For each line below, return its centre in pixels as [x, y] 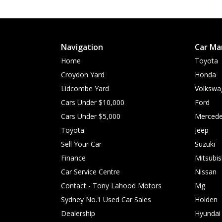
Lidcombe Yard [85, 88]
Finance [73, 158]
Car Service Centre [90, 172]
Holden [206, 199]
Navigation [82, 47]
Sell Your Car [81, 144]
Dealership [78, 213]
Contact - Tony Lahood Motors [111, 186]
